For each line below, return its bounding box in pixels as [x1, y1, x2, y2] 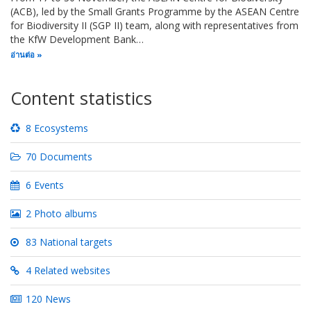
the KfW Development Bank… [10, 32, 144, 46]
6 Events [23, 178, 65, 192]
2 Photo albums [23, 207, 98, 221]
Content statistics [10, 86, 152, 110]
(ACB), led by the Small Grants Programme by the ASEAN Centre [10, 4, 299, 18]
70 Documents [23, 150, 93, 164]
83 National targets [23, 235, 113, 249]
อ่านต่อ [10, 49, 35, 60]
